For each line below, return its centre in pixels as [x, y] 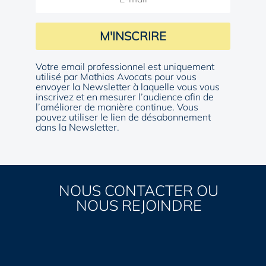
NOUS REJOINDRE [139, 205]
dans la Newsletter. [77, 127]
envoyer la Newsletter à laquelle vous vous [128, 87]
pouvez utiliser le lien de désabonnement [123, 117]
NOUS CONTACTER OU [139, 191]
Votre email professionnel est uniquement [125, 67]
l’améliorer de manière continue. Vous [117, 107]
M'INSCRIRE [133, 36]
